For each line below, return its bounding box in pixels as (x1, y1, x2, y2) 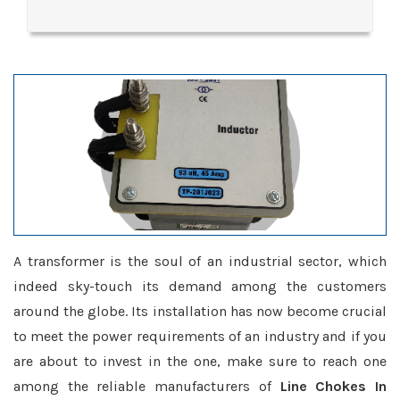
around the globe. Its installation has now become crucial (13, 303, 387, 320)
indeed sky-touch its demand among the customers (13, 278, 387, 295)
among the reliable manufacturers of (13, 378, 280, 395)
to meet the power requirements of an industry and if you (13, 328, 387, 345)
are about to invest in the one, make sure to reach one (13, 353, 387, 370)
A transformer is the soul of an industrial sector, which (13, 253, 387, 270)
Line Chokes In (279, 378, 387, 395)
